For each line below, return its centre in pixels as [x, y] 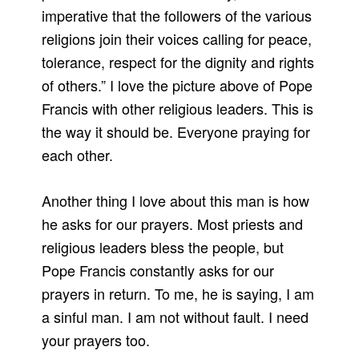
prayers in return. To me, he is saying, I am [178, 294]
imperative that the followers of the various [177, 16]
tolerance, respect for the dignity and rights [178, 62]
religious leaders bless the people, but [163, 247]
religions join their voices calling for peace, [177, 39]
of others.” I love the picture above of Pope [177, 85]
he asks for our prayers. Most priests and [173, 224]
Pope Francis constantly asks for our [158, 270]
